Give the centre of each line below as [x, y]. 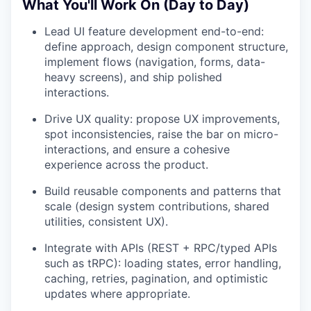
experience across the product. [126, 165]
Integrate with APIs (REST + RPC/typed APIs [161, 248]
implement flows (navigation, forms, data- [155, 62]
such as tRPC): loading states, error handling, [163, 263]
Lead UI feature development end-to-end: [154, 32]
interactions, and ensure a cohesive [137, 150]
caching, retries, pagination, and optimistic [156, 279]
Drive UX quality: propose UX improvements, [162, 119]
